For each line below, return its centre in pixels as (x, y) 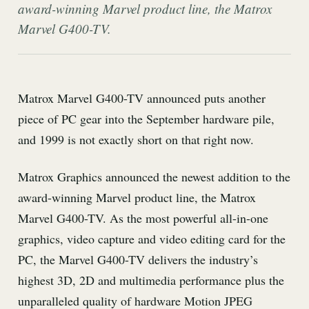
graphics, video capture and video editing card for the (152, 239)
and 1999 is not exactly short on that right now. (136, 139)
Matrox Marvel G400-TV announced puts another (142, 98)
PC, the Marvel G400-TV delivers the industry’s (138, 260)
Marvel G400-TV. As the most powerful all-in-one (143, 218)
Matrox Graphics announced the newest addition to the (154, 177)
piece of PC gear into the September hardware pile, (146, 119)
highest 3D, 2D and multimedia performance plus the (151, 280)
